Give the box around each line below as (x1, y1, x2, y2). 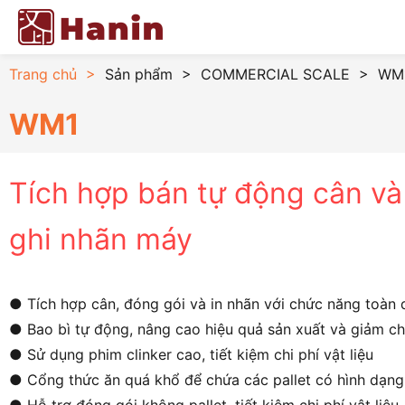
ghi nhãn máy (9, 221, 193, 257)
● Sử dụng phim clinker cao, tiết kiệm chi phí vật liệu (9, 345, 373, 363)
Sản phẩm (105, 65, 173, 83)
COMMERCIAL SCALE (201, 65, 350, 83)
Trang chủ (9, 65, 77, 83)
